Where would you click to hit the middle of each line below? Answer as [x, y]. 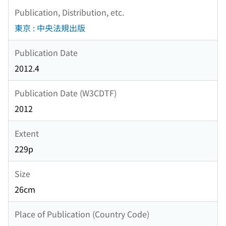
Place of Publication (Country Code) [82, 214]
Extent [27, 133]
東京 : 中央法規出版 [50, 28]
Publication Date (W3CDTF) [66, 93]
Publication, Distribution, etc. [69, 12]
